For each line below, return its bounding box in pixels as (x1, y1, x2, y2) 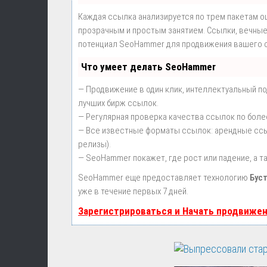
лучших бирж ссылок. (78, 98, 159, 108)
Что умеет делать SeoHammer (81, 61, 216, 73)
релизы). (78, 139, 111, 150)
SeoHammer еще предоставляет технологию (78, 172, 250, 183)
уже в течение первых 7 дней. (78, 186, 188, 197)
